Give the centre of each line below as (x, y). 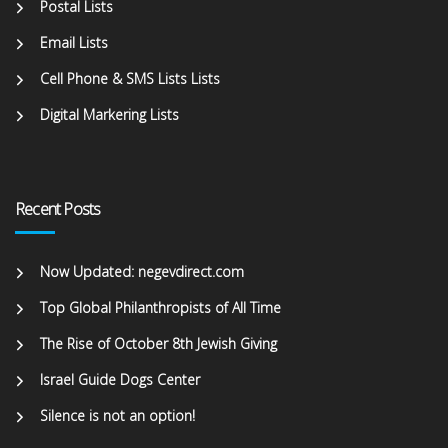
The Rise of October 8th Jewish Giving (158, 344)
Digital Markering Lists (109, 115)
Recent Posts (58, 209)
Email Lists (74, 43)
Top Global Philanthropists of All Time (160, 308)
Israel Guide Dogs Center (120, 380)
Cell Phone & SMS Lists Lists (130, 79)
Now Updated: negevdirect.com (142, 272)
